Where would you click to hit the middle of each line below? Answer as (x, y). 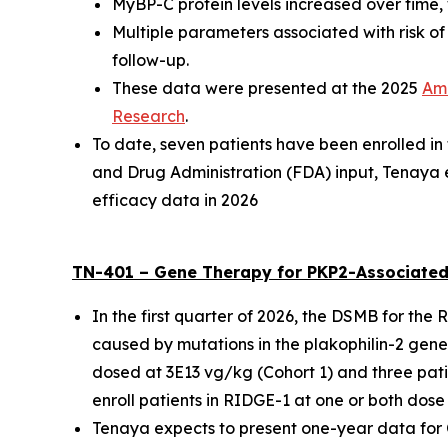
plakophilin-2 (354, 344)
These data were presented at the (246, 88)
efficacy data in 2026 (175, 200)
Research (148, 116)
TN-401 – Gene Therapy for (189, 272)
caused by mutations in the (198, 344)
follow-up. (150, 60)
